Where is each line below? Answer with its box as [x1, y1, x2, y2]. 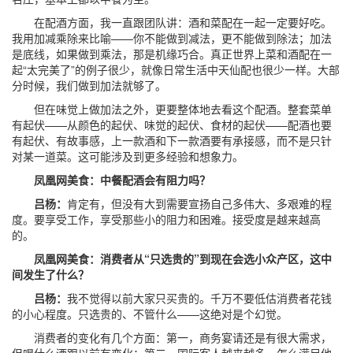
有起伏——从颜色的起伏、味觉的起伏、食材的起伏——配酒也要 [12, 117, 332, 132]
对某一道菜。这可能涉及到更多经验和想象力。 [12, 148, 243, 164]
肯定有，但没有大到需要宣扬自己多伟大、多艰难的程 [67, 195, 332, 211]
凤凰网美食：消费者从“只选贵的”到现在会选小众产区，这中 [12, 251, 332, 266]
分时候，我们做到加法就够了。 [12, 77, 166, 93]
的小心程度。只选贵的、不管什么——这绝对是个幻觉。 [12, 306, 288, 321]
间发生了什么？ [12, 266, 89, 282]
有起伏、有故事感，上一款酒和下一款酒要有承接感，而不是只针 [12, 132, 332, 148]
